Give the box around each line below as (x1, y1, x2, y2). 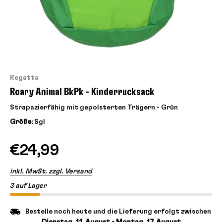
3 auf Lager (10, 182, 47, 190)
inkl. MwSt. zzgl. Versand (10, 168, 92, 175)
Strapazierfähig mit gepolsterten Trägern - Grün (10, 104, 178, 111)
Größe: (10, 118, 33, 125)
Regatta (10, 74, 39, 81)
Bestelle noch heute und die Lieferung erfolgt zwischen (25, 208, 211, 216)
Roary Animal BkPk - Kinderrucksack (10, 87, 155, 97)
